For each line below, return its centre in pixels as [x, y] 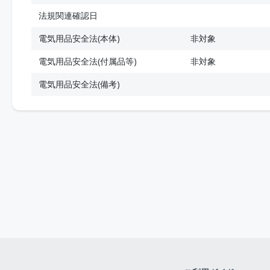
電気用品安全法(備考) [79, 84]
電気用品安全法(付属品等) [88, 61]
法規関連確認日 [68, 15]
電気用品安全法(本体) [79, 38]
